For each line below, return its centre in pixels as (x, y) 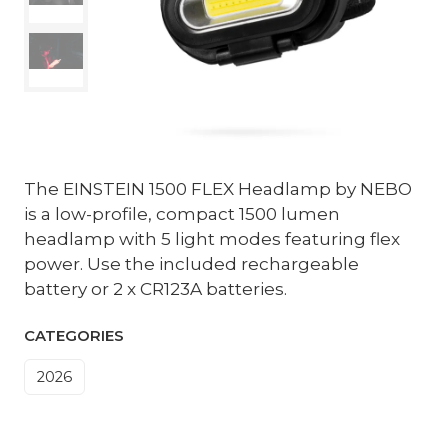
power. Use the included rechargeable (191, 264)
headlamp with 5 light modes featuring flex (212, 239)
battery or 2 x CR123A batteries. (155, 289)
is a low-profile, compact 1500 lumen (182, 214)
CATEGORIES (74, 336)
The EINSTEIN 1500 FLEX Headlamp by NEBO (218, 189)
